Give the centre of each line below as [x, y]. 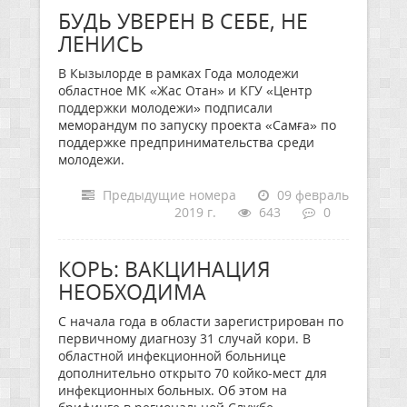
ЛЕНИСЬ [101, 44]
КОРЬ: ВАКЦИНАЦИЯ [164, 269]
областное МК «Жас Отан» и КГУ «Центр [185, 90]
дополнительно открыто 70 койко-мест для [193, 373]
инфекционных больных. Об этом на [173, 390]
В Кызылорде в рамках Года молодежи [179, 73]
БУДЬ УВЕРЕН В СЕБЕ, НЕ [183, 21]
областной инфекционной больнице [172, 356]
